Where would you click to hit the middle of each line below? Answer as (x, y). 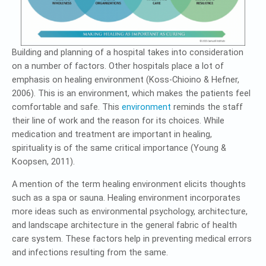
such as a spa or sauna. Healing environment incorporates (126, 198)
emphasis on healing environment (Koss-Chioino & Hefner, (126, 80)
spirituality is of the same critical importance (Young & (119, 148)
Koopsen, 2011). (43, 161)
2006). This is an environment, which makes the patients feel (131, 93)
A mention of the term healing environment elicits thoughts (129, 184)
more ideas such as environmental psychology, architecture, (130, 211)
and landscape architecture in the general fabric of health (124, 225)
